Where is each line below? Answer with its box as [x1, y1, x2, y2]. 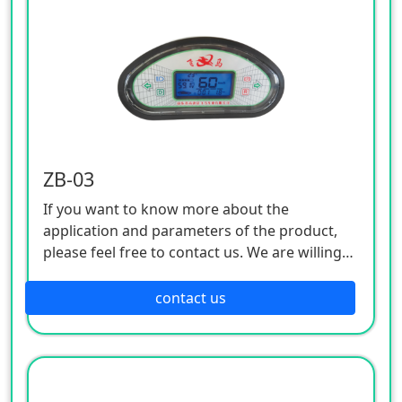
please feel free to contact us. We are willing [43, 241, 342, 262]
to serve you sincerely [43, 263, 190, 284]
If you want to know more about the [43, 198, 289, 219]
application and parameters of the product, [43, 220, 337, 240]
